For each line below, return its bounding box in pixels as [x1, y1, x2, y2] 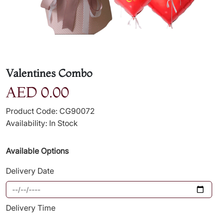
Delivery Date [6, 166, 54, 176]
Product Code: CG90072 [6, 106, 95, 116]
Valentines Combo [6, 67, 92, 80]
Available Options [6, 146, 69, 156]
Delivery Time [6, 203, 55, 213]
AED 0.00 [6, 83, 69, 101]
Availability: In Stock [6, 118, 78, 128]
